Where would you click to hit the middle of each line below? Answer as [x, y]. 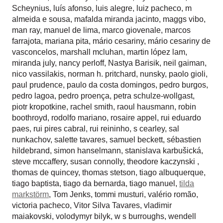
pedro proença [84, 96]
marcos [178, 30]
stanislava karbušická [163, 151]
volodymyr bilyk [83, 216]
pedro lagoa [33, 96]
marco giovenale [131, 30]
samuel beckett [136, 140]
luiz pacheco [159, 8]
